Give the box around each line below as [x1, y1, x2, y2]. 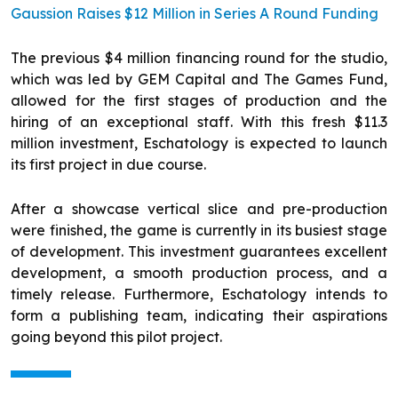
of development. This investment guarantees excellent [11, 243, 387, 261]
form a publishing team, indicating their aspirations [11, 306, 387, 325]
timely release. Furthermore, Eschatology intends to [11, 285, 387, 304]
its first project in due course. [11, 155, 206, 174]
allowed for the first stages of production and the [11, 92, 387, 110]
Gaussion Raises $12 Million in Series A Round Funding [11, 4, 378, 23]
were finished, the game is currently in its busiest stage [11, 221, 387, 240]
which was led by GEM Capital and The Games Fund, [11, 70, 387, 89]
